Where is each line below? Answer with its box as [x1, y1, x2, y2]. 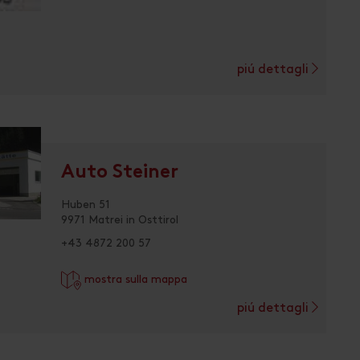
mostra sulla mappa [81, 274, 187, 285]
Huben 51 [61, 198, 110, 210]
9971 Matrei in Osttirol [61, 214, 178, 225]
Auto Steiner [61, 163, 178, 182]
